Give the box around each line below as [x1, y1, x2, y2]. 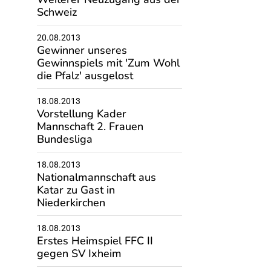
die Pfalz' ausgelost [36, 68, 133, 83]
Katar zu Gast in [36, 183, 115, 197]
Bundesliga [36, 132, 93, 146]
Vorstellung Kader [36, 106, 126, 121]
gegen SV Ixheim [36, 246, 122, 261]
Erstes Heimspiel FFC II [36, 233, 153, 248]
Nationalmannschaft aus [36, 170, 156, 184]
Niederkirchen [36, 195, 105, 210]
